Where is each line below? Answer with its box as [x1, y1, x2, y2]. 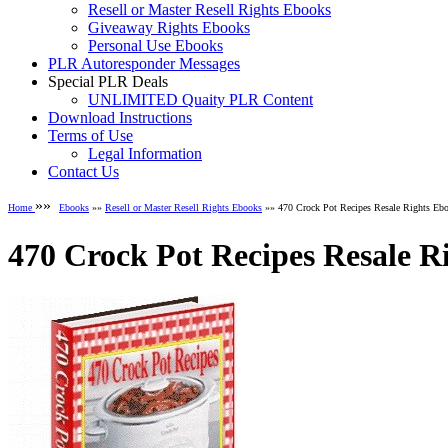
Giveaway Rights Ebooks [88, 19, 250, 37]
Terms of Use [48, 127, 133, 145]
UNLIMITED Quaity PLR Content [88, 91, 313, 109]
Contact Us [48, 163, 119, 181]
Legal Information [88, 145, 202, 163]
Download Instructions [48, 109, 192, 127]
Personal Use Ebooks [88, 37, 223, 55]
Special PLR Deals [48, 73, 168, 91]
